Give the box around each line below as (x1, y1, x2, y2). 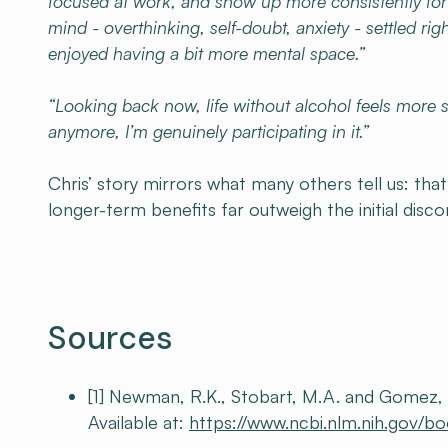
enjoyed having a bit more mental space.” (48, 42, 365, 64)
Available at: (88, 411, 189, 433)
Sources (48, 317, 173, 359)
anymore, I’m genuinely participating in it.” (48, 120, 369, 142)
